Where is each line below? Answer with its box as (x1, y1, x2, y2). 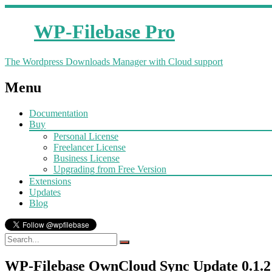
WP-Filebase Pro (34, 21, 175, 43)
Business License (53, 152, 120, 163)
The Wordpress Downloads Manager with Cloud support (5, 56, 223, 67)
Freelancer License (53, 141, 126, 152)
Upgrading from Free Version (53, 163, 166, 174)
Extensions (29, 175, 71, 186)
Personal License (53, 131, 118, 141)
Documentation (29, 107, 88, 118)
